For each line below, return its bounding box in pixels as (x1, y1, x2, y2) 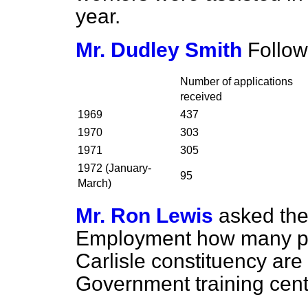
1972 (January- (78, 162, 151, 174)
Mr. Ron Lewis (76, 204, 213, 227)
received (180, 91, 222, 102)
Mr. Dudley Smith (76, 38, 242, 61)
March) (78, 177, 111, 189)
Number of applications (180, 76, 293, 87)
